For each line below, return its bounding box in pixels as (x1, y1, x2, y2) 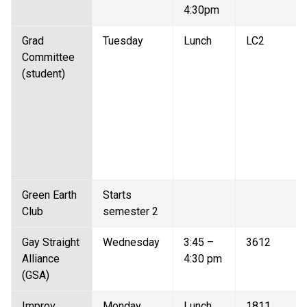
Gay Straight (22, 235, 79, 249)
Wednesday (103, 235, 162, 249)
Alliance (22, 251, 60, 265)
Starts (103, 188, 132, 201)
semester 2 (103, 204, 161, 218)
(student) (22, 66, 68, 80)
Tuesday (103, 34, 146, 47)
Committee (22, 50, 75, 64)
